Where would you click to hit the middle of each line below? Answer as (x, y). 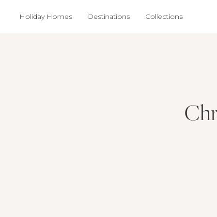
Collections (164, 16)
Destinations (109, 16)
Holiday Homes (46, 16)
